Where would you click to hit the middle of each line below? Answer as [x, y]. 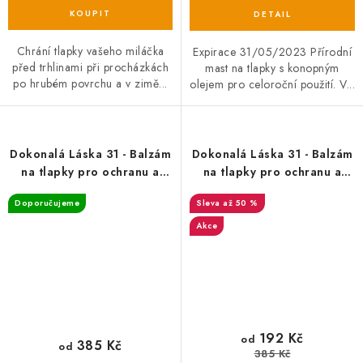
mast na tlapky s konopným [272, 68]
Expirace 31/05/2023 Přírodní [272, 51]
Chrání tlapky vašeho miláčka [90, 51]
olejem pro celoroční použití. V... [272, 84]
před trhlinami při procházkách [90, 68]
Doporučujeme [47, 203]
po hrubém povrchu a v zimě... [90, 84]
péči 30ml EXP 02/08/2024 [272, 189]
